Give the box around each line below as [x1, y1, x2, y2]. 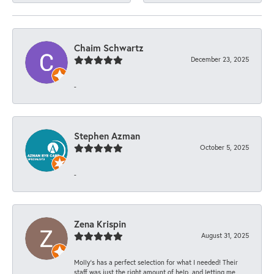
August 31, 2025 [201, 230, 249, 240]
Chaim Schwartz [74, 41, 144, 54]
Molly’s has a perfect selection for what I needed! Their [74, 257, 238, 267]
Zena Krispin [74, 217, 126, 230]
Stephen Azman [74, 129, 140, 142]
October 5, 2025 [200, 142, 249, 152]
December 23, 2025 [191, 54, 249, 64]
